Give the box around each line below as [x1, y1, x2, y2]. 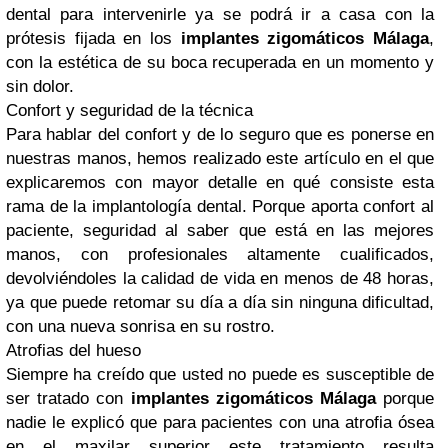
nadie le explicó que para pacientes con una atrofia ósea [6, 413, 434, 432]
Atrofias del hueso [6, 341, 141, 360]
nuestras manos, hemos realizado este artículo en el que [6, 149, 434, 168]
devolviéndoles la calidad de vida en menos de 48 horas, [6, 269, 434, 288]
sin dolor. [6, 77, 74, 96]
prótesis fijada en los [6, 29, 181, 48]
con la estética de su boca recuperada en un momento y [6, 53, 434, 72]
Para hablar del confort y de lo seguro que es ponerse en [6, 125, 434, 144]
